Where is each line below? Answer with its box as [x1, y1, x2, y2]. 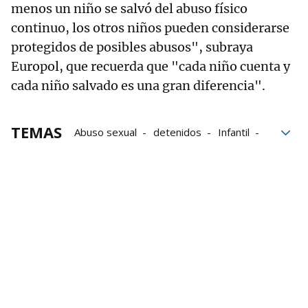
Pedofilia [74, 164, 115, 178]
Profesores [74, 144, 129, 159]
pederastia [132, 164, 184, 178]
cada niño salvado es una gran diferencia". [11, 78, 265, 94]
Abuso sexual [74, 125, 137, 140]
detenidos [153, 125, 201, 140]
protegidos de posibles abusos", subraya [11, 39, 253, 56]
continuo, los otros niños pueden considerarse [11, 20, 289, 36]
